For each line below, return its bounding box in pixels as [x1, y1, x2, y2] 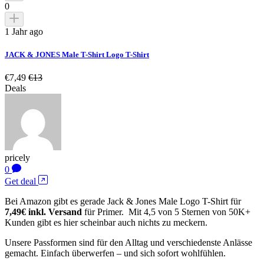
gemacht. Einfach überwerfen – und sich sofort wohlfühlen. [5, 247, 226, 258]
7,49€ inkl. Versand [5, 206, 82, 217]
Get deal [5, 176, 36, 186]
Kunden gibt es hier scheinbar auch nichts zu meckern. [5, 217, 207, 227]
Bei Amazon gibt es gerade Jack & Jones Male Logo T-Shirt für [5, 196, 241, 206]
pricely [5, 152, 30, 163]
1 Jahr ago [5, 26, 43, 37]
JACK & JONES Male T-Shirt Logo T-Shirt [5, 49, 149, 59]
